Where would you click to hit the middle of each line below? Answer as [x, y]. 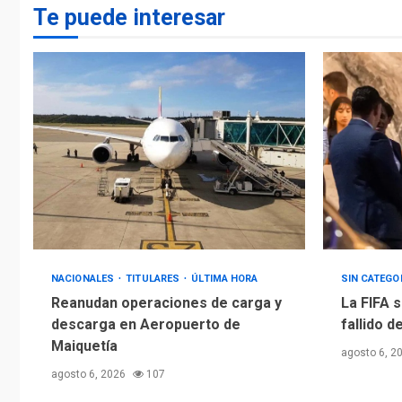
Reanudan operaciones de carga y [166, 303]
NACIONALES [84, 279]
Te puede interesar [129, 18]
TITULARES [154, 279]
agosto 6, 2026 [90, 375]
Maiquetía [84, 346]
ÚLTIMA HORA [225, 279]
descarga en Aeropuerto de [146, 325]
